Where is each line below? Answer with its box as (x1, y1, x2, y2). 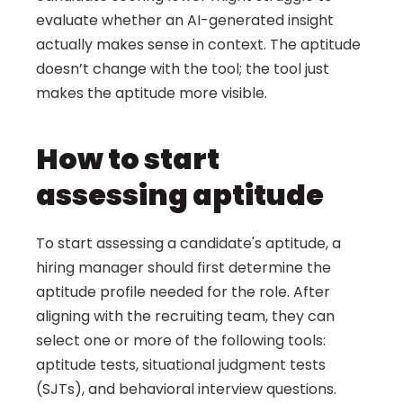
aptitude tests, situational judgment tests (36, 354, 326, 375)
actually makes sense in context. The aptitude (36, 34, 361, 55)
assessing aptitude (36, 175, 324, 215)
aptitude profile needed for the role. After (36, 282, 330, 302)
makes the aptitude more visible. (36, 83, 267, 103)
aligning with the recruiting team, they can (36, 306, 335, 327)
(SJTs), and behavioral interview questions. (36, 379, 336, 399)
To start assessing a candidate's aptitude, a (36, 233, 341, 254)
